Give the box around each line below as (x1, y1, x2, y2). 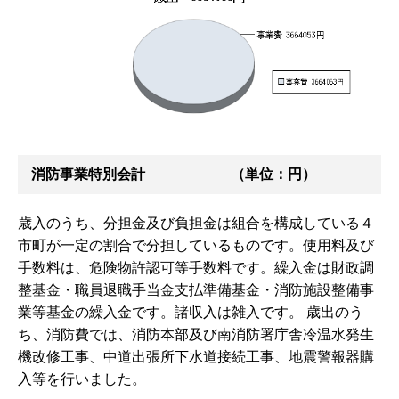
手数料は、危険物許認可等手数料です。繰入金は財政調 (18, 260, 374, 276)
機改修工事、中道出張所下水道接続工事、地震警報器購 (18, 349, 374, 365)
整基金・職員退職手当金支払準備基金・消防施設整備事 (18, 282, 374, 298)
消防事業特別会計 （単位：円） (31, 167, 316, 183)
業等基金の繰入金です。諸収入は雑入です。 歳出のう (18, 305, 363, 321)
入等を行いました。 (18, 371, 146, 387)
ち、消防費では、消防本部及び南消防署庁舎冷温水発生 (18, 327, 374, 343)
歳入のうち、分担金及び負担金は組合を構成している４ (18, 216, 374, 232)
